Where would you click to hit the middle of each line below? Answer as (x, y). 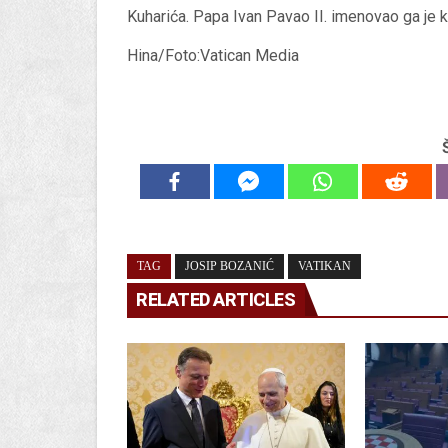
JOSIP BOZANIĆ (229, 266)
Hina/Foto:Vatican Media (213, 56)
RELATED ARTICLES (215, 300)
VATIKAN (324, 266)
